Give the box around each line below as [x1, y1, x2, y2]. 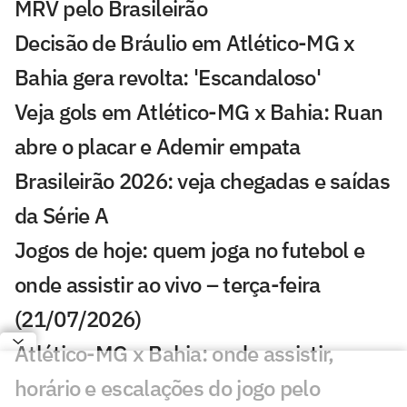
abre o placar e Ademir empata [15, 131, 301, 161]
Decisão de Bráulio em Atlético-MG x [15, 27, 355, 57]
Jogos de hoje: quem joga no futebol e [15, 234, 365, 264]
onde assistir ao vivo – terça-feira [15, 269, 321, 299]
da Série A [15, 200, 109, 230]
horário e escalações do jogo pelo [15, 372, 320, 402]
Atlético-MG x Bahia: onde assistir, [15, 338, 334, 368]
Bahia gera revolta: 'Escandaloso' [15, 62, 321, 92]
